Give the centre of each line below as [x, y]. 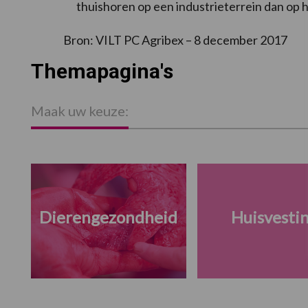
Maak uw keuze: [79, 111]
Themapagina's [102, 71]
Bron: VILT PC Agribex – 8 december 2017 [175, 40]
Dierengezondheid [108, 217]
